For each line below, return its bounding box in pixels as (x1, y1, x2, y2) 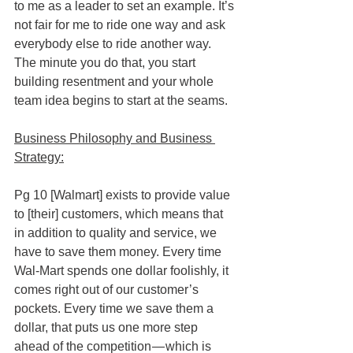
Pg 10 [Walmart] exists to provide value (14, 188, 233, 202)
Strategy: (14, 150, 64, 164)
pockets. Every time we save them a (14, 301, 217, 315)
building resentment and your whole (14, 74, 217, 88)
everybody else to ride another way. (14, 36, 214, 50)
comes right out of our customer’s (14, 282, 202, 296)
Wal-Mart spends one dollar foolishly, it (14, 263, 232, 277)
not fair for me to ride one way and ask (14, 17, 229, 32)
